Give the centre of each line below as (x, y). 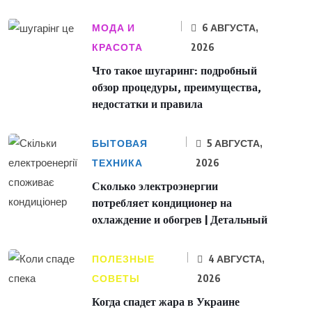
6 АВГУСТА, (229, 27)
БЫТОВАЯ (120, 143)
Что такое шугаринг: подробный (174, 71)
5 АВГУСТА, (233, 143)
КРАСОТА (117, 47)
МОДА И (114, 28)
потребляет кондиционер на (162, 203)
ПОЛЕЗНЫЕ (123, 259)
